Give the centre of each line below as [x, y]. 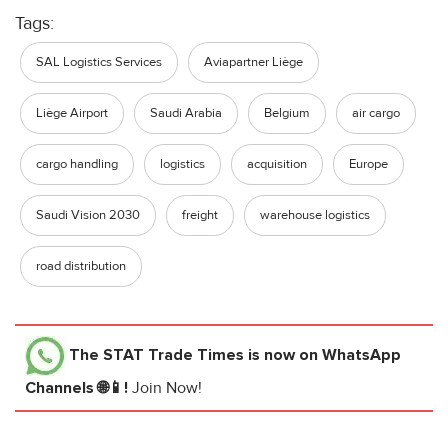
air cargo [376, 113]
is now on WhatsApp [322, 354]
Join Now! [167, 388]
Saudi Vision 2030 [88, 215]
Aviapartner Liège [253, 62]
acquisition [277, 164]
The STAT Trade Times [156, 354]
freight [200, 215]
